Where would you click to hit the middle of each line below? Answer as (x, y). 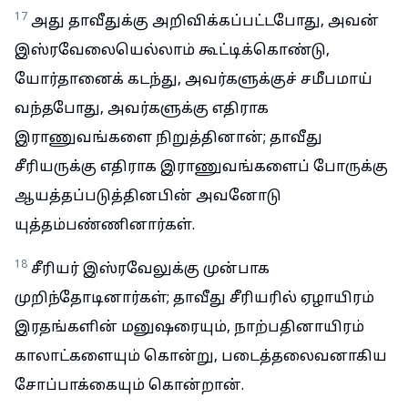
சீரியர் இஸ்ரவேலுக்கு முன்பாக (150, 270)
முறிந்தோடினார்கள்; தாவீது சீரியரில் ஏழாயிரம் (194, 299)
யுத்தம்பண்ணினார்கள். (105, 226)
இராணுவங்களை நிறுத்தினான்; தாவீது (168, 138)
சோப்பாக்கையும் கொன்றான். (129, 386)
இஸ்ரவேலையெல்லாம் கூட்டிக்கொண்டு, (172, 51)
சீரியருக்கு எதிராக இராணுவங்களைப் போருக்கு (201, 168)
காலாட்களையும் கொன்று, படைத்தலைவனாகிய (201, 357)
